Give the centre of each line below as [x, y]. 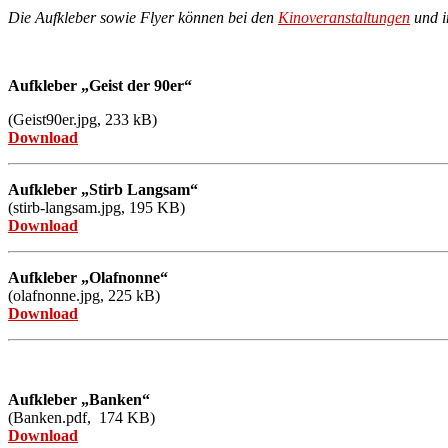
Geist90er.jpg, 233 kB [82, 119]
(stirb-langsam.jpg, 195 [80, 207]
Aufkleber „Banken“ [79, 399]
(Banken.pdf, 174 [65, 417]
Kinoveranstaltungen [344, 17]
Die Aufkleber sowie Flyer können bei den [143, 17]
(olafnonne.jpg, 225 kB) [84, 295]
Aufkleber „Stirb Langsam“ [103, 189]
